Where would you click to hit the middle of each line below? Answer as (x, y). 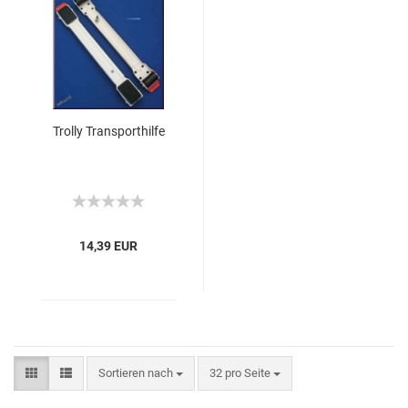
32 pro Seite (240, 373)
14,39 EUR (108, 246)
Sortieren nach (137, 373)
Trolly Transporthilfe (108, 131)
